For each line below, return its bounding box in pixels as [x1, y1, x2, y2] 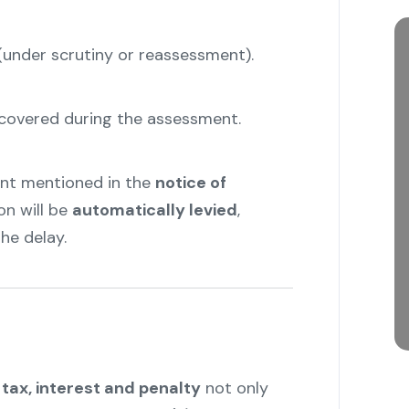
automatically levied [71, 199, 237, 222]
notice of [154, 172, 226, 194]
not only [200, 377, 268, 400]
